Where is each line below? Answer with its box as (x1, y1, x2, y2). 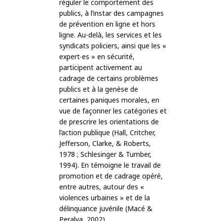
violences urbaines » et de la (59, 193, 150, 203)
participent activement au (59, 63, 142, 73)
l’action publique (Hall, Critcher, (59, 128, 156, 138)
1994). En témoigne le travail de (59, 160, 161, 170)
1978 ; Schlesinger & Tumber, (59, 149, 151, 159)
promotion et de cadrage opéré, (59, 171, 163, 181)
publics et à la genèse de (59, 84, 138, 94)
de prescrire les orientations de (59, 117, 159, 127)
